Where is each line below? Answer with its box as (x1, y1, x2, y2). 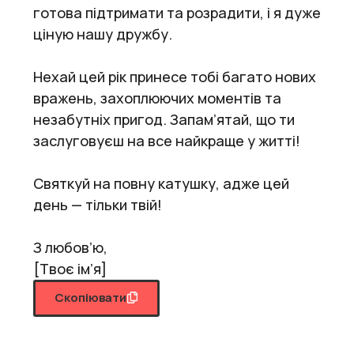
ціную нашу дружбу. (33, 24, 172, 43)
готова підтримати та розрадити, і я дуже (33, 2, 321, 22)
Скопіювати (55, 288, 126, 306)
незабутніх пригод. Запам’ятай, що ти (33, 109, 295, 129)
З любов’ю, (33, 237, 107, 257)
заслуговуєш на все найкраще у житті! (33, 130, 300, 150)
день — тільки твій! (33, 194, 162, 214)
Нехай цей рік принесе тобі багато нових (33, 66, 316, 86)
